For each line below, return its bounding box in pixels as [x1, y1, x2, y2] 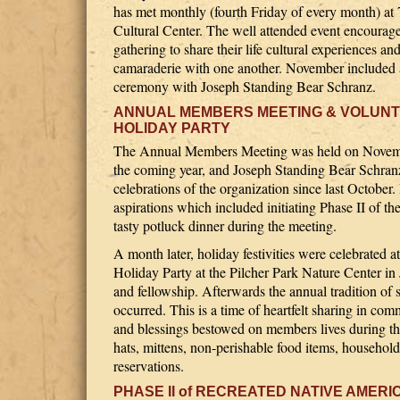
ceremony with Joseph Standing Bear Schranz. [113, 77, 376, 96]
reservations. [113, 356, 184, 375]
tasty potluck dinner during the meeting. [113, 216, 337, 235]
